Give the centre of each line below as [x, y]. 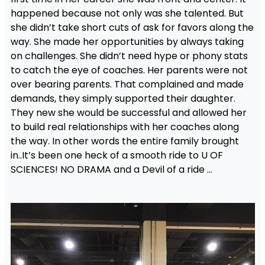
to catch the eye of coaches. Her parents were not [129, 70]
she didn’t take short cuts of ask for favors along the [132, 27]
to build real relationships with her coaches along [125, 127]
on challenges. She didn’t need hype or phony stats [129, 56]
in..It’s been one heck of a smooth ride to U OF [117, 155]
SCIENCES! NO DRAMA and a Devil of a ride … [111, 169]
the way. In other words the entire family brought [125, 141]
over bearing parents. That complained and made [127, 84]
